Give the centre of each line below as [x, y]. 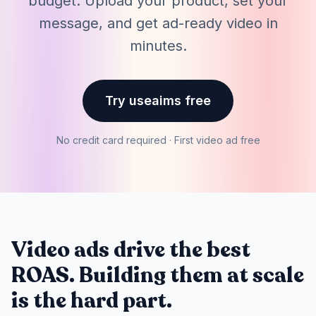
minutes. [158, 46]
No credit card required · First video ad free [158, 140]
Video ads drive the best [131, 250]
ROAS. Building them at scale [158, 275]
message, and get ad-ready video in [158, 23]
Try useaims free [158, 101]
